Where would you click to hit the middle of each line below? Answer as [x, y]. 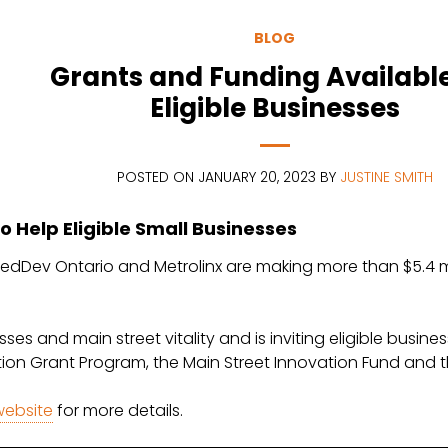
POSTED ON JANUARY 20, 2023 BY [228, 177]
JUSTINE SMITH [386, 177]
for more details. [118, 410]
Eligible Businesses [274, 108]
